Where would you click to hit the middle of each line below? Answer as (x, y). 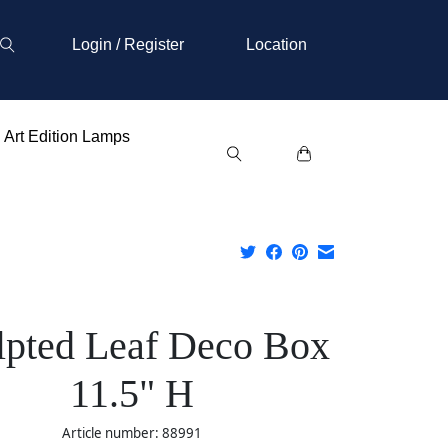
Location (276, 44)
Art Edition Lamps (66, 136)
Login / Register (127, 44)
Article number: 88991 (132, 433)
